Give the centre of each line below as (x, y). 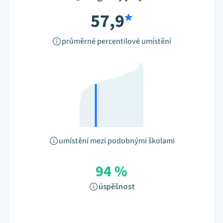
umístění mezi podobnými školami (116, 141)
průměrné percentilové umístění (116, 41)
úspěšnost (116, 187)
